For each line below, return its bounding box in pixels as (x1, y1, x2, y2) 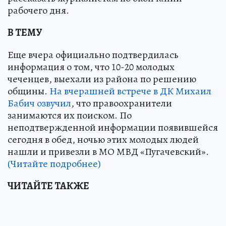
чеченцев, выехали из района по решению (8, 72, 196, 86)
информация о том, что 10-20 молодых (8, 60, 175, 74)
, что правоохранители (71, 96, 172, 110)
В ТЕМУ (8, 26, 42, 39)
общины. (8, 84, 49, 98)
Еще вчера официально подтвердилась (8, 48, 179, 62)
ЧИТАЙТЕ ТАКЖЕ (8, 179, 89, 193)
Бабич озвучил (8, 96, 71, 110)
